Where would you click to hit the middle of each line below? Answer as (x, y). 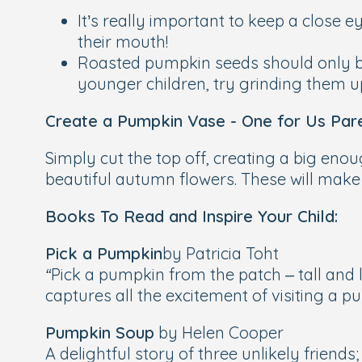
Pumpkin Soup (100, 333)
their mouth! (123, 42)
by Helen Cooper (219, 333)
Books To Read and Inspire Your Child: (192, 216)
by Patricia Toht (221, 253)
